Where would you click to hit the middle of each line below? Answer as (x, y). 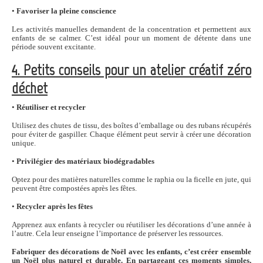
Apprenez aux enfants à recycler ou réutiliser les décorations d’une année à (131, 225)
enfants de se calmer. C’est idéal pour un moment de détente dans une (131, 38)
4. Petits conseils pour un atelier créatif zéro (131, 70)
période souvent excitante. (54, 47)
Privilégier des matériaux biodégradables (85, 161)
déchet (30, 88)
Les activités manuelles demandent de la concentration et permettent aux (131, 29)
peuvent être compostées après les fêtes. (74, 188)
